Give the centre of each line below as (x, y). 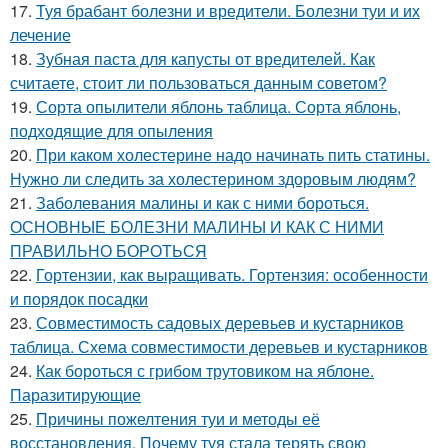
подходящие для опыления (111, 130)
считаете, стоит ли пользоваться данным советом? (198, 82)
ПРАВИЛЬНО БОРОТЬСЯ (108, 250)
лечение (40, 34)
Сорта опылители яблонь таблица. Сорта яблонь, (218, 106)
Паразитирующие (75, 394)
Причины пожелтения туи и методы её (178, 418)
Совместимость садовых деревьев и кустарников (220, 322)
